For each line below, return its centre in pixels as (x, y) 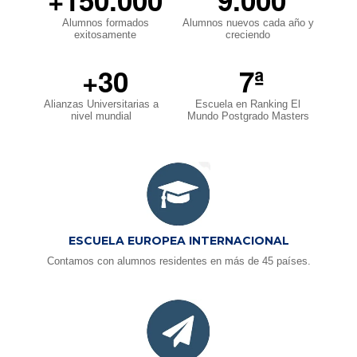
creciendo (248, 35)
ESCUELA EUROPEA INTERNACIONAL (178, 240)
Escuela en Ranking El (248, 104)
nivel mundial (101, 116)
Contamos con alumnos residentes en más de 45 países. (178, 261)
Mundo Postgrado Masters (248, 116)
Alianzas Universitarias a (101, 104)
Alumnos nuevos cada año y (248, 23)
